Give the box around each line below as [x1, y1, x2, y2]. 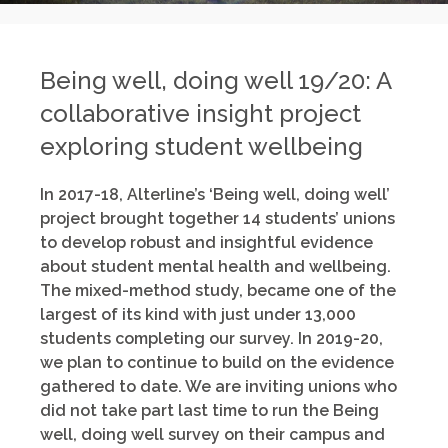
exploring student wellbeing [40, 131, 363, 161]
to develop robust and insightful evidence [40, 232, 373, 252]
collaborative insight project [40, 98, 361, 128]
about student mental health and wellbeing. [40, 256, 391, 276]
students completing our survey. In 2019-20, [40, 328, 383, 348]
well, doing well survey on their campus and [40, 424, 385, 444]
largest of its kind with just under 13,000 [40, 304, 356, 324]
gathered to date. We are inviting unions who [40, 376, 397, 396]
